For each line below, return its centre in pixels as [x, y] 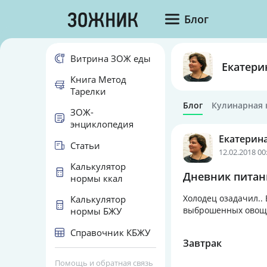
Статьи [85, 145]
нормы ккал [97, 178]
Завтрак [202, 243]
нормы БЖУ [96, 211]
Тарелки [88, 91]
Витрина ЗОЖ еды [111, 58]
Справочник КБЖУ [110, 232]
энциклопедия [102, 124]
